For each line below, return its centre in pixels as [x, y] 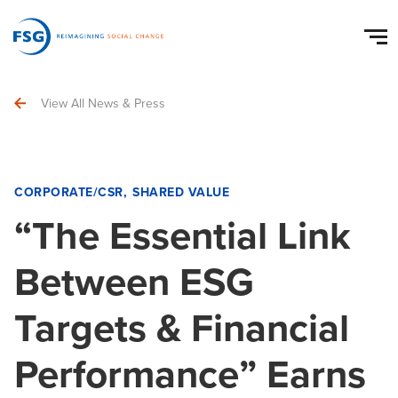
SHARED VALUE [181, 192]
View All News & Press [103, 103]
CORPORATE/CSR [69, 192]
